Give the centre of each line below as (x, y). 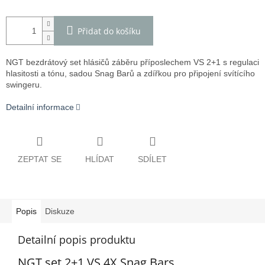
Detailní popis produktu (77, 239)
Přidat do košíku (109, 31)
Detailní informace (40, 107)
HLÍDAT (100, 159)
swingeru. (24, 85)
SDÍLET (152, 159)
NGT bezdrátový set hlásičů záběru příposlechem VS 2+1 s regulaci (132, 62)
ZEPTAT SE (40, 159)
